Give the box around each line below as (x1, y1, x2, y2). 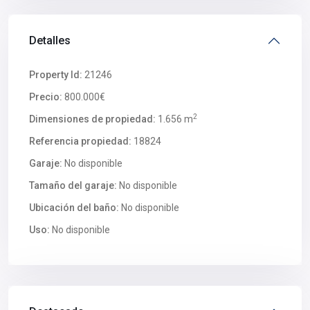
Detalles (29, 34, 71, 47)
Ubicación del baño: (29, 202, 119, 213)
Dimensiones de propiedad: (29, 113, 156, 125)
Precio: (29, 91, 62, 102)
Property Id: (29, 69, 82, 80)
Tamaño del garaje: (29, 180, 117, 191)
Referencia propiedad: (29, 136, 131, 147)
